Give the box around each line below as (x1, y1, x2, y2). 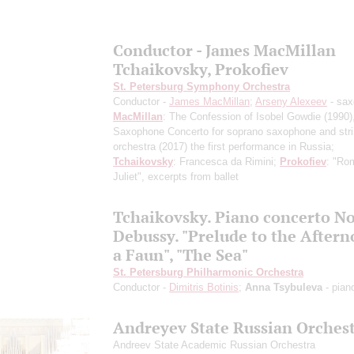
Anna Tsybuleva (245, 281, 322, 293)
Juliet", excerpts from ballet (113, 170, 239, 183)
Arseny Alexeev (255, 95, 327, 107)
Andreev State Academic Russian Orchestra (113, 338, 315, 351)
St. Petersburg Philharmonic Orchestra (113, 265, 303, 278)
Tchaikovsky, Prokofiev (113, 58, 288, 79)
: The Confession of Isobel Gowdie (163, 110, 324, 122)
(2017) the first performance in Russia (159, 140, 331, 153)
